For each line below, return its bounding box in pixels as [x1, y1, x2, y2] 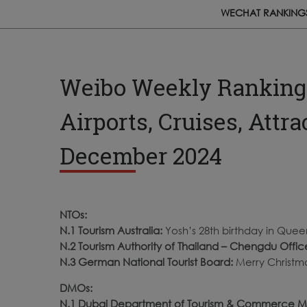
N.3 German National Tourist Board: [60, 255, 236, 268]
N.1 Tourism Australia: [60, 223, 165, 236]
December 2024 [60, 140, 222, 171]
